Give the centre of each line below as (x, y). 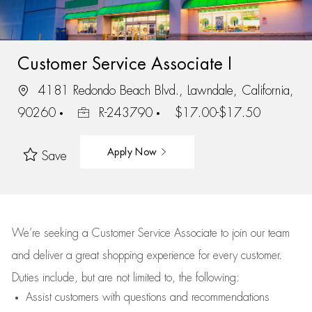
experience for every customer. (214, 256)
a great (84, 256)
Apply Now (133, 151)
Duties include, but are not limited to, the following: (125, 278)
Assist (38, 297)
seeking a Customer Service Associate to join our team (165, 233)
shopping (124, 256)
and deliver (39, 256)
